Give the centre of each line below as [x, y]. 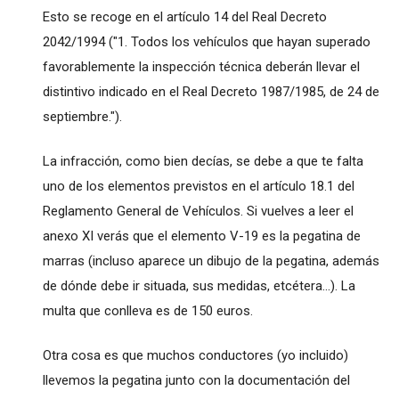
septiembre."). [82, 116]
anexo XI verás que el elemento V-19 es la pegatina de [201, 236]
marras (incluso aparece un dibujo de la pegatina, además [211, 261]
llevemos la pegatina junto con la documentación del [196, 380]
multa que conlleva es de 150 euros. [147, 310]
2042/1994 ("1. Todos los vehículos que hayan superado [206, 41]
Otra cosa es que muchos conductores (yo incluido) [195, 355]
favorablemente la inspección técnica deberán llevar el [201, 66]
